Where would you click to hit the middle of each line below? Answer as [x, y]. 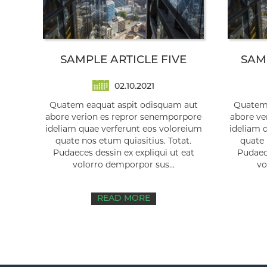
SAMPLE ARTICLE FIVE [123, 61]
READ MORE [123, 199]
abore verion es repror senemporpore [123, 118]
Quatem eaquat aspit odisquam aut [123, 106]
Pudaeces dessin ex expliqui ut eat [123, 154]
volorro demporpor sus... [123, 166]
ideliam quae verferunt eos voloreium [123, 130]
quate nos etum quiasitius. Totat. [123, 142]
